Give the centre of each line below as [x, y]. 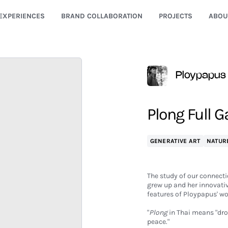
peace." [158, 222]
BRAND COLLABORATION [102, 16]
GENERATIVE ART [175, 141]
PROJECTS [175, 16]
